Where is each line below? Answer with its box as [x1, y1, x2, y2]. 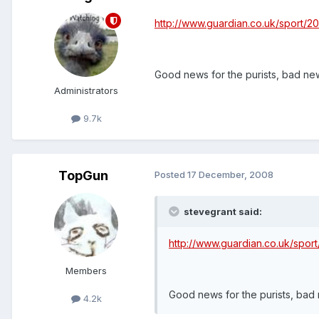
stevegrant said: [182, 206, 262, 218]
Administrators [54, 85, 118, 97]
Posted [155, 169, 187, 181]
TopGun [58, 168, 108, 184]
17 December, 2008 [187, 169, 273, 181]
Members [66, 265, 107, 277]
